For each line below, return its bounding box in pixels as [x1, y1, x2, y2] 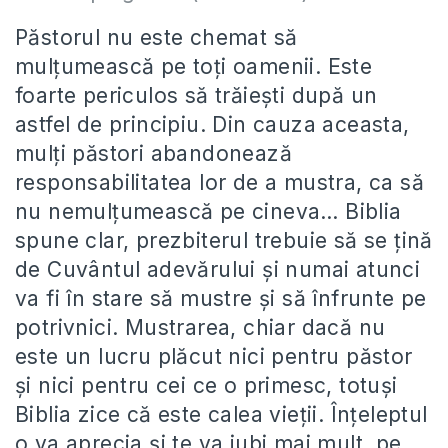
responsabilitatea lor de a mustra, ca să [15, 169, 424, 195]
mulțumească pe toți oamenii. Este [15, 53, 373, 79]
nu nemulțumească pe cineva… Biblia [15, 198, 402, 224]
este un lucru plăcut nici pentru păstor [15, 343, 413, 369]
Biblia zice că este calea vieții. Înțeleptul [15, 401, 428, 427]
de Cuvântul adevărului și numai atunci [15, 256, 421, 282]
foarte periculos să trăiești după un [15, 82, 378, 108]
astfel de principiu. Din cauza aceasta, [15, 111, 410, 137]
